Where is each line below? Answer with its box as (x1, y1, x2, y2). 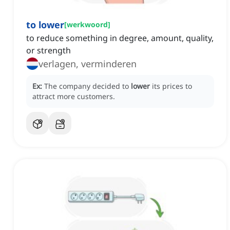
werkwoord (67, 20, 108, 30)
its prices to (152, 81, 192, 91)
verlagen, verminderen (39, 57, 137, 70)
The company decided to (44, 81, 131, 91)
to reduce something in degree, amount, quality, (26, 32, 214, 44)
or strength (26, 45, 71, 56)
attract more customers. (32, 91, 115, 102)
